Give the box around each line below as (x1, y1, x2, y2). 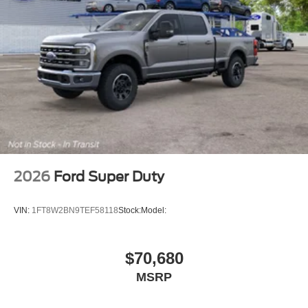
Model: (141, 206, 166, 216)
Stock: (118, 206, 141, 216)
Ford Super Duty (54, 168, 164, 185)
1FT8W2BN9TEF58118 (32, 206, 118, 216)
